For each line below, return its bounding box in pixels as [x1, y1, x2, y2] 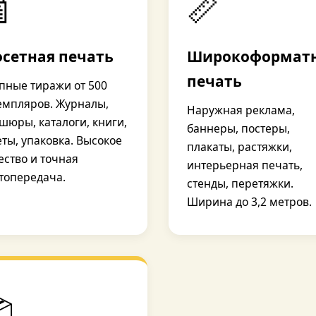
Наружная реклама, [187, 102, 295, 118]
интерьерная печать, [187, 157, 303, 173]
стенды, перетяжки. [187, 176, 293, 191]
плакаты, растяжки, [187, 139, 292, 154]
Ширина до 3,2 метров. [187, 194, 312, 209]
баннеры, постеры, [187, 121, 290, 136]
